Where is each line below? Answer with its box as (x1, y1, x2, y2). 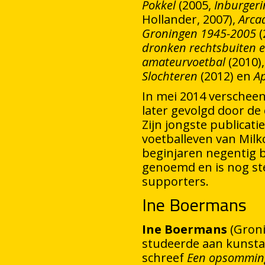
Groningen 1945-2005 (142, 25, 256, 41)
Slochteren (142, 68, 198, 84)
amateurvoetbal (142, 54, 225, 70)
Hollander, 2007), (142, 11, 238, 27)
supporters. (142, 173, 209, 189)
